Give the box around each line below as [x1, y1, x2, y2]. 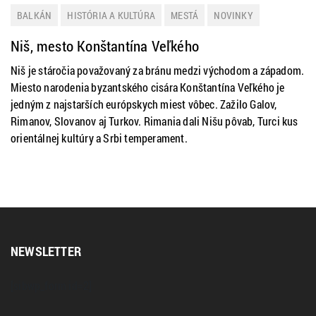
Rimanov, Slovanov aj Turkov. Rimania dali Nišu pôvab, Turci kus [11, 114, 298, 128]
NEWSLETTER [11, 243, 81, 260]
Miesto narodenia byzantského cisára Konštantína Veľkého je [11, 80, 285, 95]
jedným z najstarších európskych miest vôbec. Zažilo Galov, [11, 97, 277, 111]
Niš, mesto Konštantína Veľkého [11, 36, 199, 56]
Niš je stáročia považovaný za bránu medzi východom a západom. [11, 63, 305, 78]
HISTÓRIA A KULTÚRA [67, 8, 156, 22]
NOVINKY [214, 8, 253, 22]
